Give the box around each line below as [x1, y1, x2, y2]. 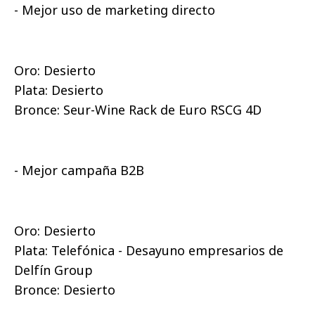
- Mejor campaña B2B [14, 162, 144, 179]
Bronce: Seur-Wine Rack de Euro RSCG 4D [14, 101, 262, 119]
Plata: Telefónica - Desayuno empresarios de [14, 242, 283, 259]
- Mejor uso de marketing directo [14, 1, 215, 19]
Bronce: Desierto [14, 281, 115, 299]
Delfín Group [14, 262, 93, 279]
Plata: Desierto [14, 82, 103, 99]
